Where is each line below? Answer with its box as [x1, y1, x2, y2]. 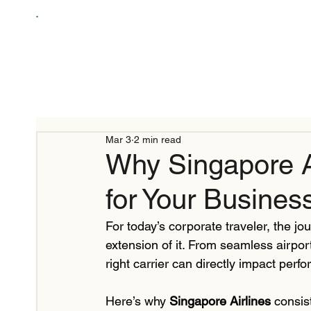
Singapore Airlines [169, 294, 271, 309]
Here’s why [106, 294, 169, 309]
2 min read [134, 134, 181, 146]
